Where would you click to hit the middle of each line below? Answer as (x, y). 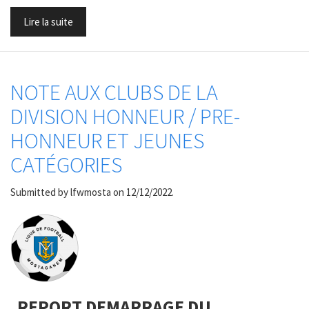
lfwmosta (91, 192)
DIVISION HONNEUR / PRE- (125, 117)
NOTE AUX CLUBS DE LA (114, 92)
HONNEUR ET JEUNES (107, 141)
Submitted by (40, 192)
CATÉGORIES (66, 165)
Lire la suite (48, 22)
